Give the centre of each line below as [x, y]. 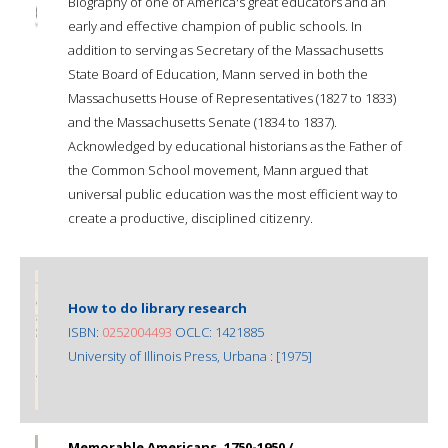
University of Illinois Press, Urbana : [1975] [190, 355]
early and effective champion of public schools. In [215, 25]
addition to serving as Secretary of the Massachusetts [225, 49]
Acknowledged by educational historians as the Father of [235, 145]
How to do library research [157, 307]
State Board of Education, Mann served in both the [218, 73]
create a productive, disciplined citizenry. [190, 217]
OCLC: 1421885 [218, 331]
